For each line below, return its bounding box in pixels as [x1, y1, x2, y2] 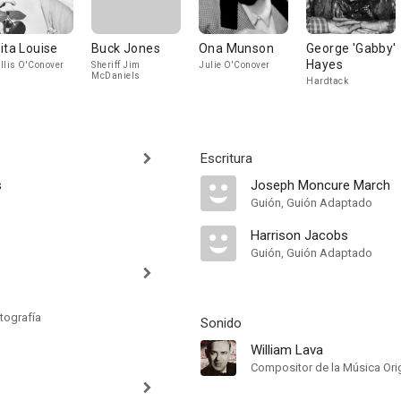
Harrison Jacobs [251, 227, 348, 243]
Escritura [200, 150, 252, 166]
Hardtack [306, 76, 348, 86]
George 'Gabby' [306, 41, 397, 55]
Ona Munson [199, 41, 274, 55]
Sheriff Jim [91, 60, 141, 70]
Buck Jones [91, 41, 160, 55]
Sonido [200, 315, 242, 331]
